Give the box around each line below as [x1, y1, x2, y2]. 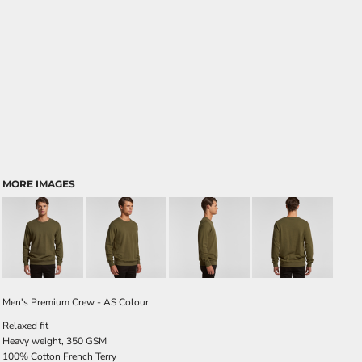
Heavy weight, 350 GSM [2, 335, 107, 347]
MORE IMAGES [2, 178, 75, 190]
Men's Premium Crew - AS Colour [2, 296, 149, 309]
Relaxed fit [2, 319, 48, 332]
